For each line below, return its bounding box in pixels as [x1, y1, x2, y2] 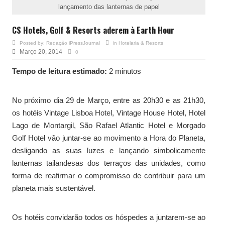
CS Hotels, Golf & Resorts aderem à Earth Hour [12, 24, 174, 36]
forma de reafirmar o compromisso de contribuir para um [12, 171, 205, 180]
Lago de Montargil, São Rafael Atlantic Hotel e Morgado [12, 121, 205, 130]
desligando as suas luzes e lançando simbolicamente [12, 146, 205, 155]
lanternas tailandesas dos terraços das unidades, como [12, 158, 205, 167]
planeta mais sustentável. [12, 183, 95, 192]
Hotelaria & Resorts [119, 40, 163, 46]
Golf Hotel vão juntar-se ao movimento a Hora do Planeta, [12, 133, 205, 142]
